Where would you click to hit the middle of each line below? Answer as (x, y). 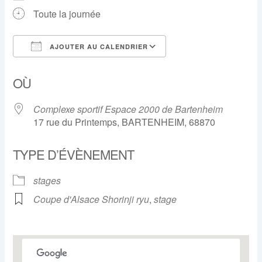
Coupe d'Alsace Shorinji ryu (92, 199)
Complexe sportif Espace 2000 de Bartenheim (128, 109)
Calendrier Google (216, 67)
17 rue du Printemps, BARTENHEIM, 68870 (125, 122)
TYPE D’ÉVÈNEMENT (74, 154)
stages (47, 180)
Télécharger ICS (68, 67)
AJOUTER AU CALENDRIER (98, 46)
